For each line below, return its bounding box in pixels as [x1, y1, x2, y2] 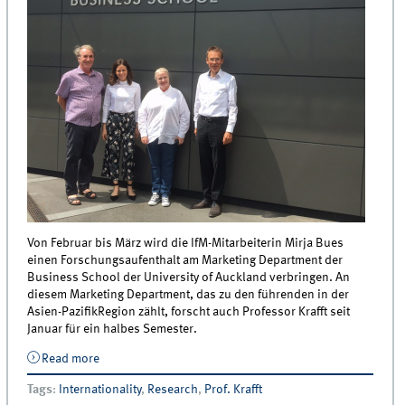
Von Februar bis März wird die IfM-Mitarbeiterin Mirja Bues [27, 236, 344, 250]
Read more [41, 352, 99, 365]
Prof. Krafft [204, 382, 263, 396]
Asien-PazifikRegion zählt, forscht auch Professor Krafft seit [27, 305, 351, 318]
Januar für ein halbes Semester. [27, 322, 198, 335]
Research [147, 382, 199, 396]
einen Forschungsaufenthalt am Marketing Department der [27, 253, 344, 267]
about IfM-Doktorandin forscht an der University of [99, 352, 373, 365]
